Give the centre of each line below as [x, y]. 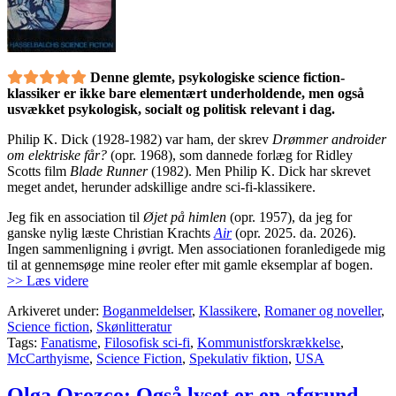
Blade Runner [109, 171]
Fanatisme [69, 342]
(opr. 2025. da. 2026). [294, 232]
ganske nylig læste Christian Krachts [110, 232]
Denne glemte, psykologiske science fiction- [217, 77]
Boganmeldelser [147, 310]
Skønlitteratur [134, 326]
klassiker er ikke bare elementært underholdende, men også [186, 93]
